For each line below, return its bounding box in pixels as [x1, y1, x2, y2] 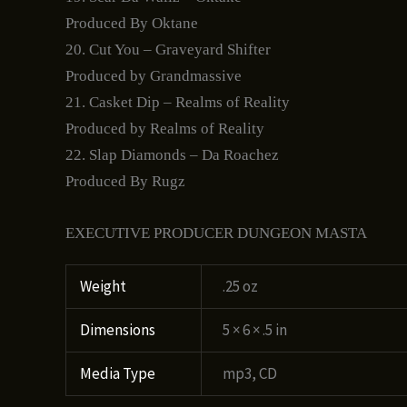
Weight [80, 275, 127, 296]
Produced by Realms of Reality [65, 120, 264, 138]
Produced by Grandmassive [65, 67, 242, 85]
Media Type [80, 362, 156, 383]
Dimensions [80, 319, 156, 340]
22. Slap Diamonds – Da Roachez [65, 146, 279, 164]
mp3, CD [222, 362, 277, 383]
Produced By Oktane [65, 15, 198, 33]
